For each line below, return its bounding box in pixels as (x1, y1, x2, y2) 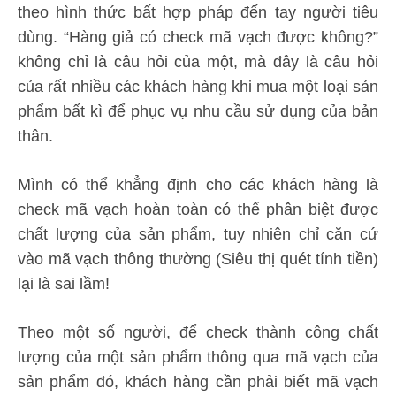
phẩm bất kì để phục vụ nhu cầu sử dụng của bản (18, 103, 378, 121)
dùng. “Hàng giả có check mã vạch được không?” (18, 28, 378, 47)
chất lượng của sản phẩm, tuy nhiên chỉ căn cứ (18, 225, 378, 244)
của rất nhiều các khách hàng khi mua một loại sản (18, 78, 378, 96)
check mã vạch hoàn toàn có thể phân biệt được (18, 201, 378, 219)
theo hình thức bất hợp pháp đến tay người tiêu (18, 4, 378, 22)
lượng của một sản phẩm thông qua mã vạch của (18, 348, 378, 367)
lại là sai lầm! (18, 275, 110, 293)
